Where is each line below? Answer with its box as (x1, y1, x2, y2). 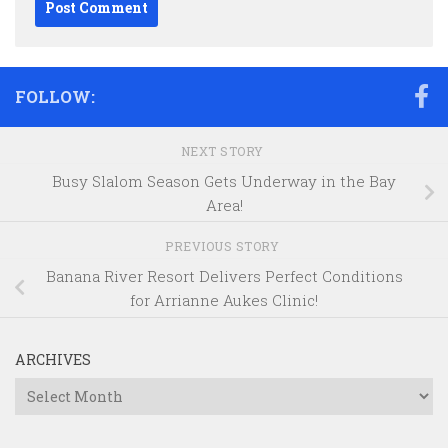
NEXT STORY (180, 142, 268, 159)
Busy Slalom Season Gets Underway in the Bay (52, 170, 396, 191)
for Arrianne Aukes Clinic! (130, 290, 318, 311)
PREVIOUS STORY (165, 238, 283, 255)
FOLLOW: (15, 85, 95, 107)
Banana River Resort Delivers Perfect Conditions (45, 266, 403, 287)
